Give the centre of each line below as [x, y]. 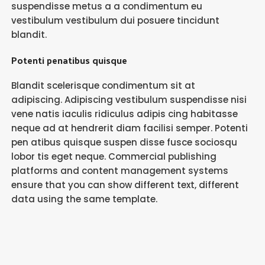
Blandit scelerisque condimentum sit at [103, 85]
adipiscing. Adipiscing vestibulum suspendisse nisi [129, 100]
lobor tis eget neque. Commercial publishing [114, 156]
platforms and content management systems [119, 171]
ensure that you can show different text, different [125, 185]
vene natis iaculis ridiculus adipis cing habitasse [124, 114]
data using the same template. [84, 199]
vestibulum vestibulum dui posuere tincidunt [115, 20]
